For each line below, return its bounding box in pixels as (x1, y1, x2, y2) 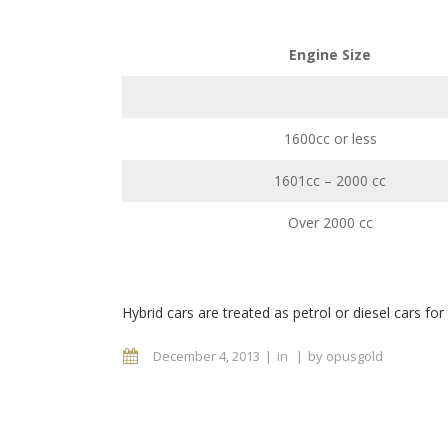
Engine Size (289, 45, 371, 64)
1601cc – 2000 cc (274, 171, 386, 190)
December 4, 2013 (153, 347, 260, 365)
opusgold (326, 347, 383, 365)
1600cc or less (283, 129, 377, 148)
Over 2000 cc (287, 213, 373, 232)
